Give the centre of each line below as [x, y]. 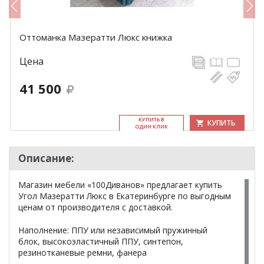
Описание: [46, 158]
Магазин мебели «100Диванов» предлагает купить [120, 185]
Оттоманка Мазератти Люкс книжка [96, 37]
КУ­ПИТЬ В [151, 119]
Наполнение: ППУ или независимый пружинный [113, 230]
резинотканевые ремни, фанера [82, 253]
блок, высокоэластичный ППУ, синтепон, [101, 241]
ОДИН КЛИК [151, 126]
